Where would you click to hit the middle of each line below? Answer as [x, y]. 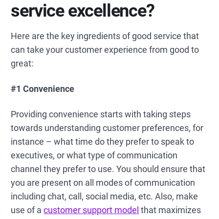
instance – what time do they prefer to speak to [103, 142]
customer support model [91, 210]
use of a [27, 210]
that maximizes [170, 210]
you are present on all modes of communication [103, 183]
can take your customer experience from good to [105, 50]
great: [22, 63]
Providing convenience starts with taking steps [101, 114]
